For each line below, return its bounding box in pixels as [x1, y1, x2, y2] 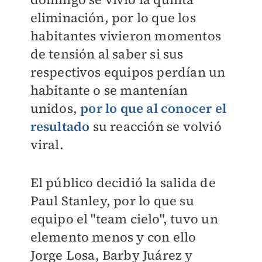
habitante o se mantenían [30, 81, 188, 99]
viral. [30, 136, 64, 153]
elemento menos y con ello [30, 228, 196, 246]
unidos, [30, 99, 81, 117]
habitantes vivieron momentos [30, 27, 222, 44]
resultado [30, 118, 90, 135]
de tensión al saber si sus [30, 45, 184, 63]
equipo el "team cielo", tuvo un [30, 210, 218, 227]
